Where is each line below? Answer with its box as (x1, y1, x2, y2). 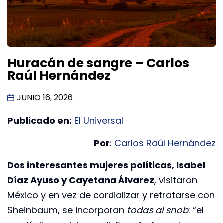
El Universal (74, 114, 123, 127)
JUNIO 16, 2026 (17, 92, 73, 104)
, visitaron (154, 173, 197, 186)
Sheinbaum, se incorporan (7, 203, 127, 216)
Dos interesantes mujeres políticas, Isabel (7, 158, 205, 171)
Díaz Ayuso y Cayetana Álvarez (7, 173, 154, 186)
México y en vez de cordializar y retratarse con (7, 188, 215, 201)
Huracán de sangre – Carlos (7, 54, 189, 72)
